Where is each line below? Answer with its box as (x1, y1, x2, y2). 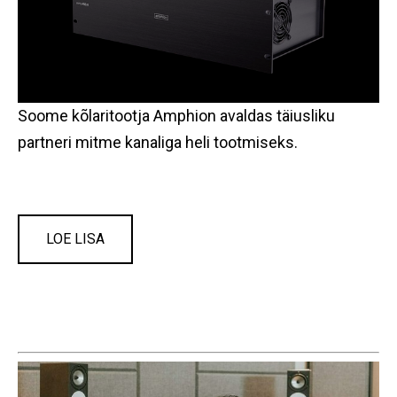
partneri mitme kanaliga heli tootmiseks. (18, 132, 298, 152)
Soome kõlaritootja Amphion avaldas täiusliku (18, 105, 335, 125)
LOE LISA (46, 230, 105, 247)
